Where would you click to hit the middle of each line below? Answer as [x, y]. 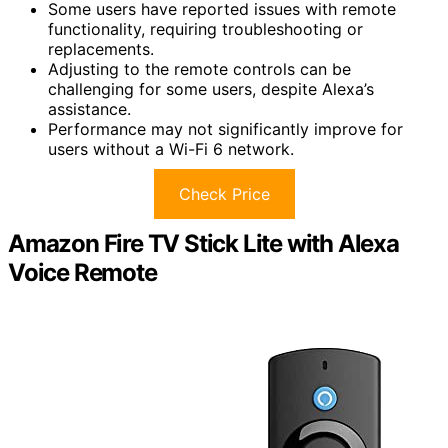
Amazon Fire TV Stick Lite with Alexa [203, 243]
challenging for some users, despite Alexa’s [211, 88]
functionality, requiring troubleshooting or [205, 28]
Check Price [224, 193]
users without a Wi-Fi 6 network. [171, 148]
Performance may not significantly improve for [225, 128]
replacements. [101, 48]
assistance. [89, 108]
